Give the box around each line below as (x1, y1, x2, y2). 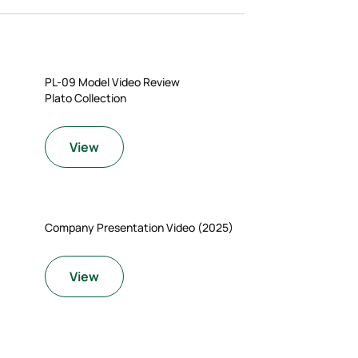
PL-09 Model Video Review (45, 74, 181, 89)
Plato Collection (45, 90, 127, 105)
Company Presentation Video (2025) (45, 220, 234, 235)
